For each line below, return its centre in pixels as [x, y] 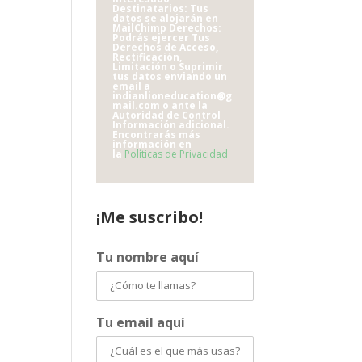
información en [152, 144]
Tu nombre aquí [148, 257]
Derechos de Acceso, [166, 47]
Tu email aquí [141, 322]
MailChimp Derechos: [167, 27]
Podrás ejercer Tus [162, 37]
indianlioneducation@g [173, 95]
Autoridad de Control [167, 115]
